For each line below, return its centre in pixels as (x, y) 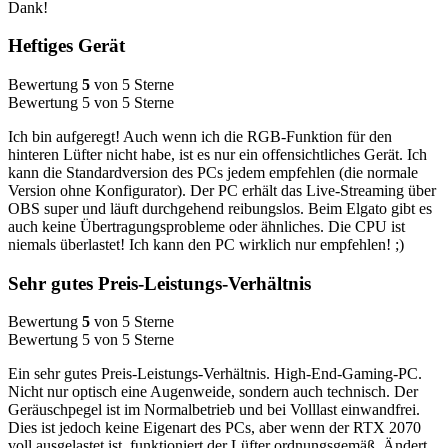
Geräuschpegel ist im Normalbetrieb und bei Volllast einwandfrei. (214, 410)
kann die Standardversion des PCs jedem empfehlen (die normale (213, 173)
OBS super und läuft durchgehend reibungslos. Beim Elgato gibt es (220, 209)
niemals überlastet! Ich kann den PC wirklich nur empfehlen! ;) (206, 245)
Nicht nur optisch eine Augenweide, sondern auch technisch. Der (213, 392)
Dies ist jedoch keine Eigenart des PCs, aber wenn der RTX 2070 (214, 428)
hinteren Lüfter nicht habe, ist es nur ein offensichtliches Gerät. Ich (217, 155)
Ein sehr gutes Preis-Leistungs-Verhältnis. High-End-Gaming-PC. (215, 374)
